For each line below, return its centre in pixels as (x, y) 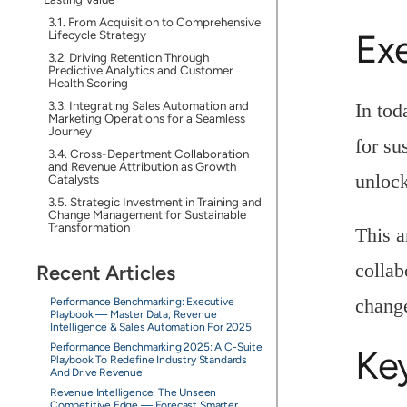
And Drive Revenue (96, 372)
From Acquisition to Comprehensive (164, 22)
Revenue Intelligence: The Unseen (133, 392)
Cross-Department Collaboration (159, 154)
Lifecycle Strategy (97, 35)
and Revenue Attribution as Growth (142, 166)
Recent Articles (105, 273)
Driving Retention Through (139, 57)
